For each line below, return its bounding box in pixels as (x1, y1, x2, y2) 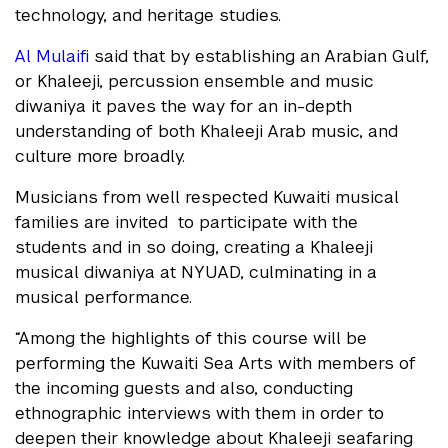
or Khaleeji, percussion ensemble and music (15, 70, 374, 93)
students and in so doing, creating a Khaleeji (15, 236, 373, 259)
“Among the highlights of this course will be (15, 327, 367, 350)
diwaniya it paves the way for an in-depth (15, 95, 352, 118)
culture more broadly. (15, 145, 190, 168)
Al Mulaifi (15, 45, 89, 68)
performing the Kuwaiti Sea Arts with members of (15, 352, 416, 375)
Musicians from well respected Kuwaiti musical (15, 186, 399, 209)
